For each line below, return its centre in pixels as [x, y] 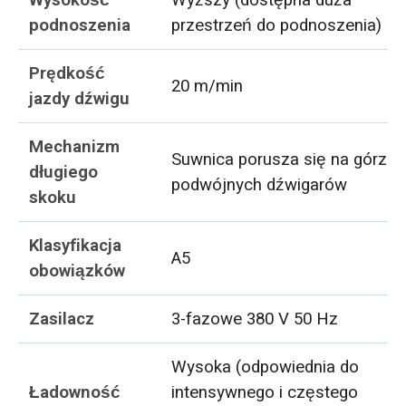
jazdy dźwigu [80, 98]
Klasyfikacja [76, 245]
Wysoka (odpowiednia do [266, 367]
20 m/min [208, 86]
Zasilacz [62, 319]
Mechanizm [75, 146]
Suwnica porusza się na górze [284, 159]
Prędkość [68, 73]
